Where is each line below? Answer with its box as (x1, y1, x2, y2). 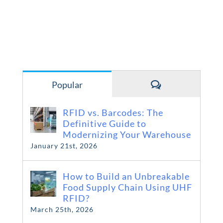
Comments (160, 79, 204, 90)
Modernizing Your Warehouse (62, 129, 191, 140)
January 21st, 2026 (30, 141, 98, 150)
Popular (51, 79, 83, 90)
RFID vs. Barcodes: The (62, 107, 163, 118)
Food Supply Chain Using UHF (62, 182, 192, 193)
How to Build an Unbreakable (62, 171, 190, 182)
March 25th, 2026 (30, 205, 94, 214)
